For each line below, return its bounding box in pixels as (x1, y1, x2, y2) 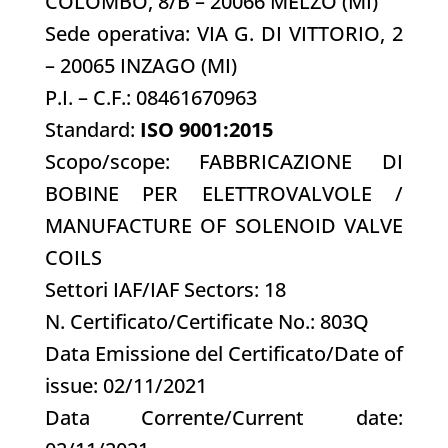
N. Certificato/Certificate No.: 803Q (44, 307, 369, 335)
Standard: (44, 115, 140, 143)
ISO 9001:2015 (139, 115, 273, 143)
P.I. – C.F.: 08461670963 (44, 83, 257, 111)
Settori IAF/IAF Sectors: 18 (44, 275, 286, 303)
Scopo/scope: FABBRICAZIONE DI (44, 147, 404, 175)
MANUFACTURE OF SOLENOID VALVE (44, 211, 404, 239)
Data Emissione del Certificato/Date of (44, 339, 404, 367)
